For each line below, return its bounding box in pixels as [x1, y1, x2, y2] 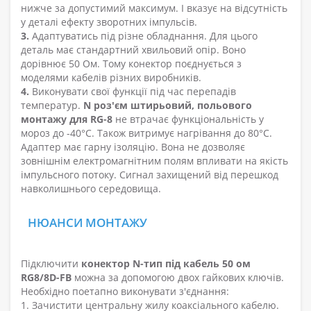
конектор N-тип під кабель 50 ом [81, 257, 251, 271]
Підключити [21, 257, 81, 271]
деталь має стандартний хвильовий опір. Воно [21, 43, 246, 57]
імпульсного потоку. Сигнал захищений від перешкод [21, 168, 278, 182]
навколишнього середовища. [21, 182, 161, 196]
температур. [21, 99, 83, 112]
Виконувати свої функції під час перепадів [29, 85, 236, 99]
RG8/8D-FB [21, 271, 74, 285]
